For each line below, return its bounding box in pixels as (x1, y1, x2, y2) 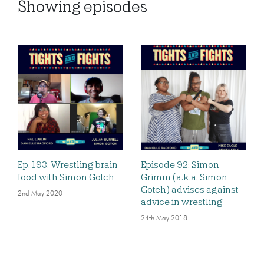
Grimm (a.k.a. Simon (141, 172, 227, 183)
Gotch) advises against (141, 184, 239, 195)
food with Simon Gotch (18, 172, 114, 183)
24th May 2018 (141, 215, 187, 222)
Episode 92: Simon (141, 160, 219, 170)
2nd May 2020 (18, 190, 62, 197)
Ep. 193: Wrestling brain (18, 160, 118, 170)
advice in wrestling (141, 197, 223, 207)
